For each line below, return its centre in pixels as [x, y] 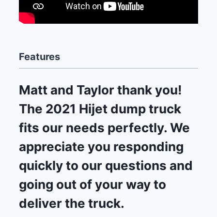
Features [39, 56]
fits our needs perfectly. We [104, 127]
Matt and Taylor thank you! [100, 90]
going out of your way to [93, 184]
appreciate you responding [101, 146]
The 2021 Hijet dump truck [100, 108]
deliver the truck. [72, 203]
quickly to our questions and [106, 165]
